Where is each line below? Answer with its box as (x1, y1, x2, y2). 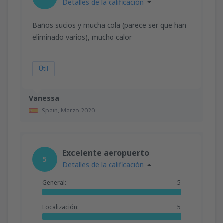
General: (42, 178, 66, 187)
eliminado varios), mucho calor (32, 32, 132, 42)
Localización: (42, 202, 79, 211)
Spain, (42, 106, 61, 114)
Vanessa (29, 93, 59, 103)
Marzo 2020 (61, 106, 95, 114)
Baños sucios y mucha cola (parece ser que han (32, 20, 186, 30)
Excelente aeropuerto (62, 147, 149, 158)
